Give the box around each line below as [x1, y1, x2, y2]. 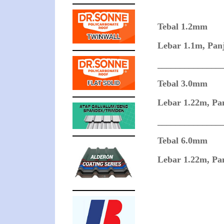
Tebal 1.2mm [157, 21, 207, 31]
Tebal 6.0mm [157, 135, 207, 145]
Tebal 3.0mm [157, 78, 207, 88]
